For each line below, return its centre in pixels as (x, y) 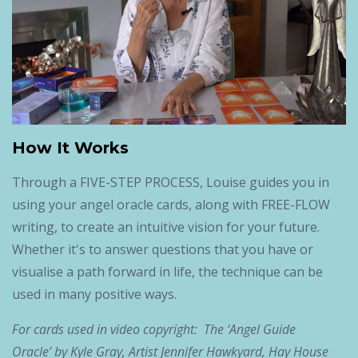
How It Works (70, 148)
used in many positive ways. (94, 294)
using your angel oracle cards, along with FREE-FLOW (171, 205)
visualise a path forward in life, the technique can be (167, 272)
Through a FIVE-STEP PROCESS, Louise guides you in (171, 183)
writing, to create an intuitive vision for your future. (166, 227)
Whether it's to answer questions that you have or (163, 250)
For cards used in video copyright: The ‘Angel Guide (154, 330)
